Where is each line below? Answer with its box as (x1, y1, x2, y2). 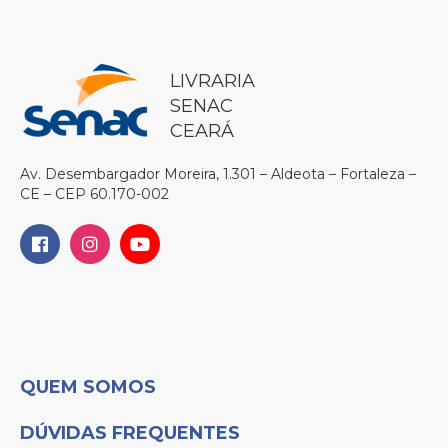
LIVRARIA (170, 69, 255, 92)
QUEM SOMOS (20, 375, 156, 398)
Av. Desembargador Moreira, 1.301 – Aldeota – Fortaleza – (20, 164, 416, 183)
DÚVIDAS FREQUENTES (20, 421, 240, 444)
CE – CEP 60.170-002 (20, 184, 169, 203)
